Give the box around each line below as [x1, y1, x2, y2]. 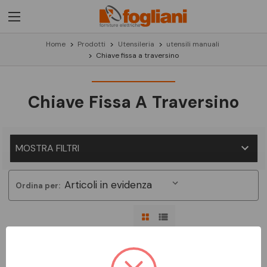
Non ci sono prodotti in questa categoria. [8, 240, 147, 250]
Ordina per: [15, 181, 60, 191]
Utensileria [117, 39, 154, 49]
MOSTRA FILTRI [15, 141, 79, 154]
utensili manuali [166, 39, 219, 49]
